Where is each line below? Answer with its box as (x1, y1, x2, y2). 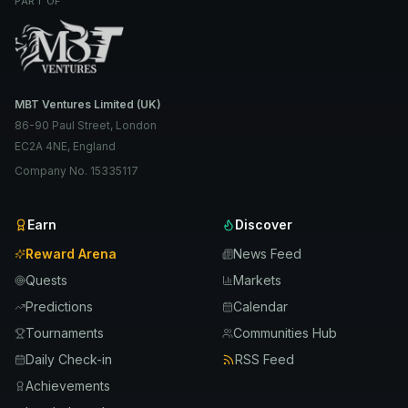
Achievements (25, 378, 110, 394)
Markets (233, 272, 281, 289)
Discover (235, 217, 292, 233)
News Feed (233, 246, 301, 262)
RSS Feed (235, 352, 294, 368)
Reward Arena (25, 246, 117, 262)
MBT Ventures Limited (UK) (15, 97, 161, 112)
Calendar (233, 299, 288, 315)
